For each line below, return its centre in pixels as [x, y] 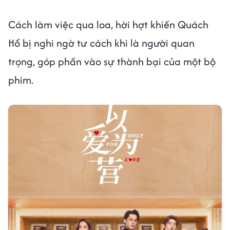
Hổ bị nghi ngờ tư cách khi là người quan [101, 43]
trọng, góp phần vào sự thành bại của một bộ [112, 61]
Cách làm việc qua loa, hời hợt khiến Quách [108, 24]
